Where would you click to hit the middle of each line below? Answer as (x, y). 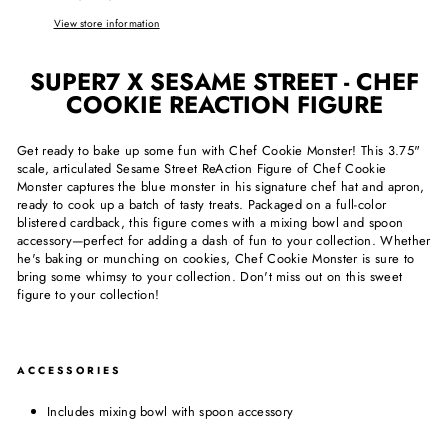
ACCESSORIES (69, 370)
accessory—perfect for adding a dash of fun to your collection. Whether (224, 240)
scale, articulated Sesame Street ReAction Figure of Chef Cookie (202, 168)
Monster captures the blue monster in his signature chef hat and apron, (221, 186)
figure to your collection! (88, 294)
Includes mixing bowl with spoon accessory (170, 411)
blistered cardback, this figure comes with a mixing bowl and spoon (210, 222)
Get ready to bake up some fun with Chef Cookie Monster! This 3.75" (219, 150)
